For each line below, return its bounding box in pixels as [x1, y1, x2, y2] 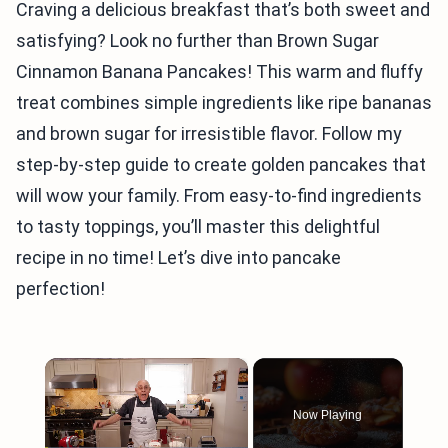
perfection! [16, 278, 105, 299]
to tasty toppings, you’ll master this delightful [16, 216, 380, 237]
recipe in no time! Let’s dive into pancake [16, 247, 341, 268]
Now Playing [293, 408, 363, 422]
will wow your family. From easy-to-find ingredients [16, 185, 422, 206]
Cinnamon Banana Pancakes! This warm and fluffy [16, 61, 423, 82]
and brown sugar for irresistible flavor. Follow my [16, 123, 402, 144]
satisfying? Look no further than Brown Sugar [16, 30, 379, 51]
